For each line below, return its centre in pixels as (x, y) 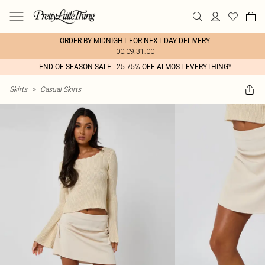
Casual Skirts (61, 89)
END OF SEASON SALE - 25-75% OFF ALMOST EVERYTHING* (135, 67)
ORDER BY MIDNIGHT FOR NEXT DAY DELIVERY (135, 41)
